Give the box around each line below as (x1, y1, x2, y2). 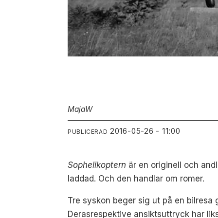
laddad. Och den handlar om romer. (68, 174, 205, 184)
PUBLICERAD (68, 127, 108, 135)
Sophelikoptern (68, 160, 127, 170)
